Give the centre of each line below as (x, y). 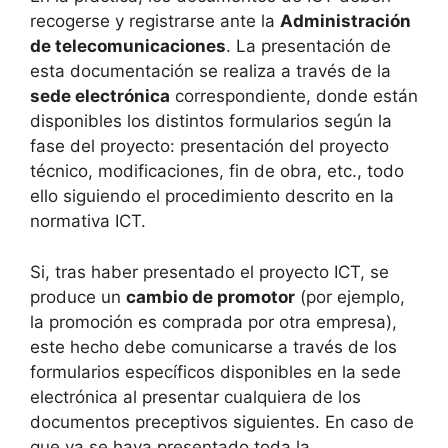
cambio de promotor (210, 296)
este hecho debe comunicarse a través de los (213, 346)
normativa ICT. (88, 221)
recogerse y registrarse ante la (155, 21)
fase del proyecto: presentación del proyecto (209, 146)
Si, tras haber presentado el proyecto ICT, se (209, 271)
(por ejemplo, (350, 296)
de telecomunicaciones (128, 46)
